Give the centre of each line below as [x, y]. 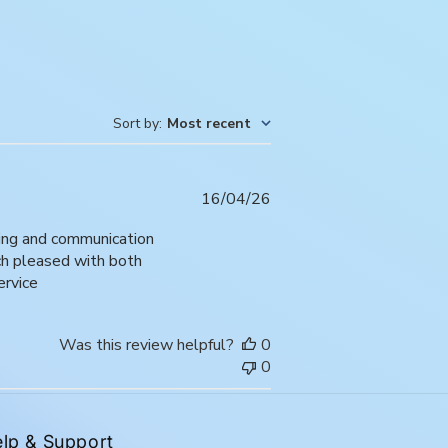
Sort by [136, 123]
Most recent [209, 123]
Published [305, 198]
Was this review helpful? [146, 345]
